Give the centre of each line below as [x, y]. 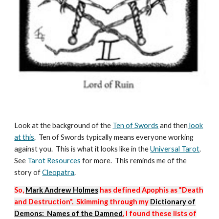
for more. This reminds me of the [134, 161]
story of [28, 172]
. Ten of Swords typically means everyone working [114, 137]
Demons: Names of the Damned [69, 213]
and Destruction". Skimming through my [82, 202]
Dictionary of [173, 202]
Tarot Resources [54, 161]
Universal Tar [171, 149]
